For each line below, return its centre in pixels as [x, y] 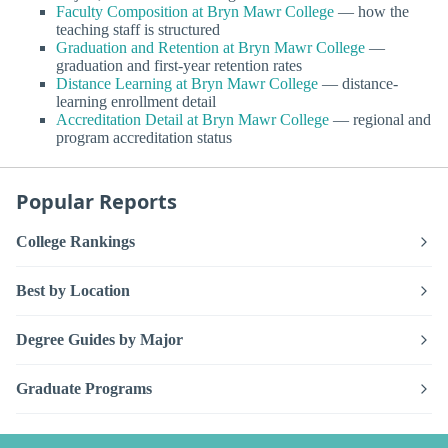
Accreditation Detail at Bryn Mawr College [192, 119]
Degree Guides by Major [99, 340]
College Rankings [75, 242]
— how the [371, 11]
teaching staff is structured [138, 29]
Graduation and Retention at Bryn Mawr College [210, 47]
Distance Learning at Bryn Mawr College [187, 83]
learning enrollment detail [136, 101]
